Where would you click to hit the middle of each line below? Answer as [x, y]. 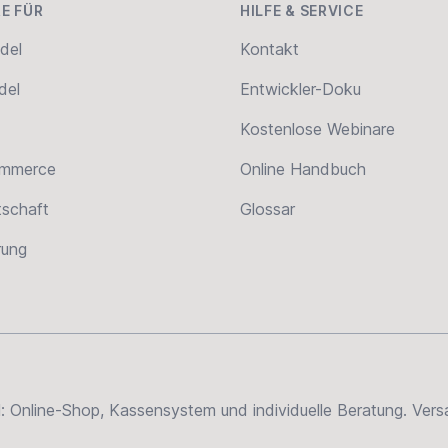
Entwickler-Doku [300, 89]
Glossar [267, 209]
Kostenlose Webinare [317, 129]
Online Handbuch [303, 169]
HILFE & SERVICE [302, 10]
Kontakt [269, 49]
